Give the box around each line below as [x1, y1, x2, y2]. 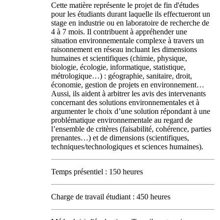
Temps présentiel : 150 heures [51, 167, 143, 176]
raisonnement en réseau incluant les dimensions [51, 45, 197, 54]
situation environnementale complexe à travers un [51, 36, 204, 45]
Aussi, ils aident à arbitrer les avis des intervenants [51, 89, 206, 98]
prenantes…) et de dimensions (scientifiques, [51, 134, 189, 142]
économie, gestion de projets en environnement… [51, 81, 204, 89]
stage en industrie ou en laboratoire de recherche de [51, 19, 209, 27]
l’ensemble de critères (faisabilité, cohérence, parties [51, 125, 211, 133]
